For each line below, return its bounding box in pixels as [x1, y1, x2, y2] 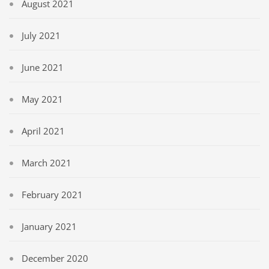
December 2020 [22, 252, 88, 264]
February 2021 [22, 188, 83, 201]
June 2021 [22, 61, 64, 73]
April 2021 [22, 124, 65, 137]
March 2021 [22, 156, 71, 169]
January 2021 [22, 220, 77, 232]
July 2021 [22, 29, 61, 41]
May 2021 [22, 92, 63, 105]
